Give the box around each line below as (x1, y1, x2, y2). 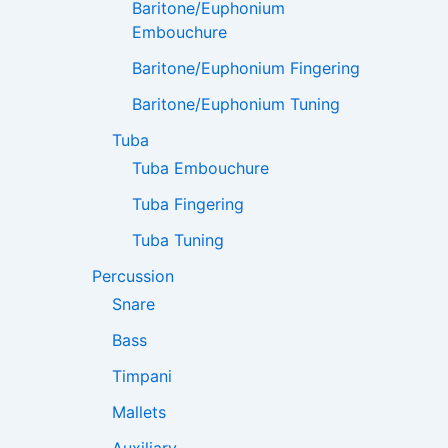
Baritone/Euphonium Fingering (132, 58, 360, 79)
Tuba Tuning (132, 230, 224, 251)
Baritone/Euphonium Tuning (132, 94, 340, 115)
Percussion (92, 266, 174, 287)
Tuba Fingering (132, 194, 244, 215)
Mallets (112, 402, 166, 423)
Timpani (112, 366, 172, 387)
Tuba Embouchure (132, 158, 269, 179)
